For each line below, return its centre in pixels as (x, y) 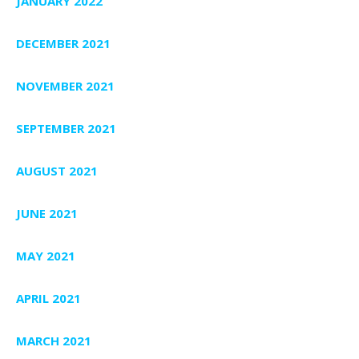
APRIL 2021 (48, 298)
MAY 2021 (46, 255)
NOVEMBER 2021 (65, 85)
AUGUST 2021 (57, 170)
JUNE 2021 (47, 213)
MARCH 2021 (54, 340)
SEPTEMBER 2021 (66, 128)
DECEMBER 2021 (63, 43)
